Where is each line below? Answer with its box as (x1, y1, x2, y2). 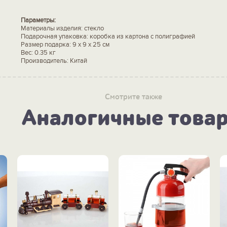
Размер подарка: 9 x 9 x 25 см (20, 40, 109, 49)
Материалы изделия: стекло (20, 24, 104, 32)
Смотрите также (104, 92, 162, 102)
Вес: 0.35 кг (20, 48, 56, 57)
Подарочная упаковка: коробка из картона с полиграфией (20, 32, 195, 41)
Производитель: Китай (20, 56, 87, 65)
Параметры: (20, 16, 56, 24)
